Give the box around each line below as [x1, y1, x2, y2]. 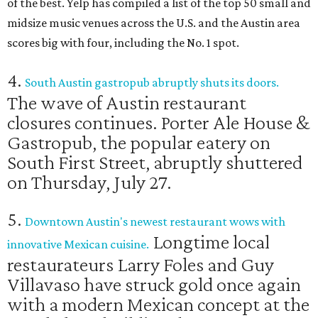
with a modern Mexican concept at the [7, 292, 309, 316]
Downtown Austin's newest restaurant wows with [25, 214, 285, 229]
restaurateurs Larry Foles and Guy [7, 253, 274, 276]
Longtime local [149, 230, 270, 253]
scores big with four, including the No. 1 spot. [7, 35, 239, 50]
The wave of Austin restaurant [7, 91, 246, 114]
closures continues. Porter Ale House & [7, 111, 309, 134]
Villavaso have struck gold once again [7, 273, 301, 296]
